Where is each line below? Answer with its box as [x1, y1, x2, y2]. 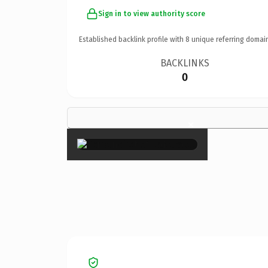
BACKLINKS [160, 57, 210, 69]
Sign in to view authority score [98, 9, 205, 18]
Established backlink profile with [79, 35, 185, 44]
